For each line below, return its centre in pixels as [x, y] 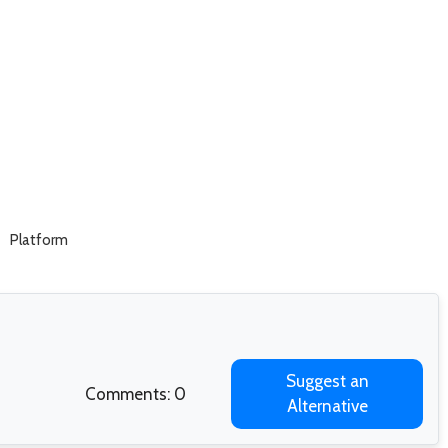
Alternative [327, 405]
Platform [39, 239]
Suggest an [327, 380]
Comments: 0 [135, 393]
